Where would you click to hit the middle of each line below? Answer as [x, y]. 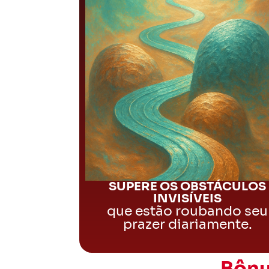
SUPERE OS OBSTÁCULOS [187, 186]
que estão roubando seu [187, 211]
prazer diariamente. [187, 224]
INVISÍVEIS [187, 198]
